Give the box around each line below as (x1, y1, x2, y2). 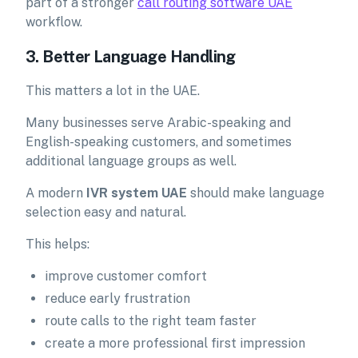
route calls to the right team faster (45, 313, 257, 328)
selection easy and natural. (26, 205, 186, 220)
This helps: (26, 237, 89, 252)
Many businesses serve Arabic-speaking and (26, 115, 291, 130)
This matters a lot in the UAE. (26, 83, 200, 98)
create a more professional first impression (45, 336, 305, 351)
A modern (26, 185, 86, 201)
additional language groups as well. (26, 153, 237, 169)
